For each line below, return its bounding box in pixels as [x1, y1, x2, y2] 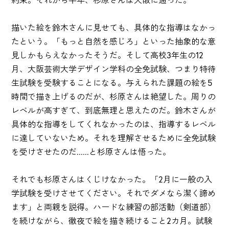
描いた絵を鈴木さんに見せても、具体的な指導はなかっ [11, 22, 216, 33]
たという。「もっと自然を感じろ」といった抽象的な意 [11, 36, 216, 47]
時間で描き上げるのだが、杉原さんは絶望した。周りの [11, 91, 216, 102]
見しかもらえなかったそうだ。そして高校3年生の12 [11, 50, 204, 60]
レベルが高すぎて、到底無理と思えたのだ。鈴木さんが [11, 105, 216, 116]
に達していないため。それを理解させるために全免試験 [11, 132, 216, 143]
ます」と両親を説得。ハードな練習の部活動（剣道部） [11, 201, 216, 212]
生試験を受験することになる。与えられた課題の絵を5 [11, 77, 213, 88]
